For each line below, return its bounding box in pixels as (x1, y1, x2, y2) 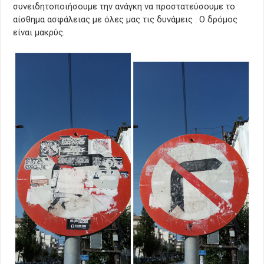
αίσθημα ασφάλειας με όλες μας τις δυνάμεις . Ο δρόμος (13, 14, 238, 25)
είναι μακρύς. (13, 27, 65, 38)
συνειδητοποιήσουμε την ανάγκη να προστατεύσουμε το (13, 1, 236, 12)
